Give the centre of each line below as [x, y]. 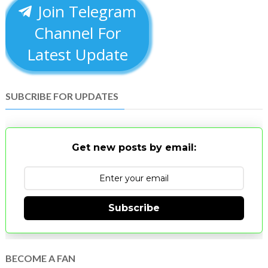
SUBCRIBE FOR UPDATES [62, 96]
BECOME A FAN [40, 258]
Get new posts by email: [134, 147]
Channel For [77, 33]
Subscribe [134, 208]
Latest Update [77, 54]
